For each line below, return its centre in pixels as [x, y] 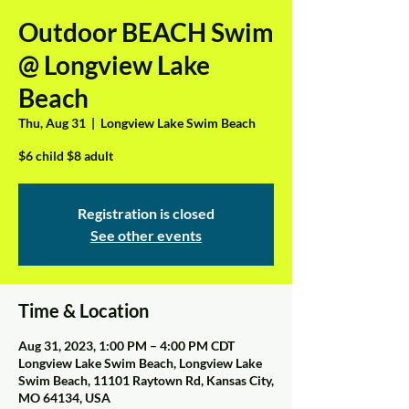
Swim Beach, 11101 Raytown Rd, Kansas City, [146, 381]
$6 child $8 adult [66, 156]
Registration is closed [146, 214]
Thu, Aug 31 [52, 123]
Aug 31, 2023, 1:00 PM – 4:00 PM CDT [126, 346]
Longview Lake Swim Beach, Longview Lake [140, 363]
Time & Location [84, 311]
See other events [146, 236]
